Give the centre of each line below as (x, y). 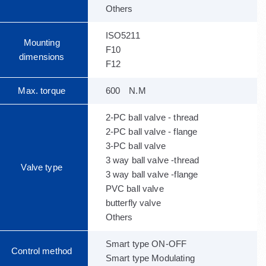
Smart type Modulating (150, 258)
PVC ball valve (153, 189)
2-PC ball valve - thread (156, 117)
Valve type (42, 167)
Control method (42, 251)
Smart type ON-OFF (159, 244)
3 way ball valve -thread (152, 160)
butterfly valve (151, 203)
